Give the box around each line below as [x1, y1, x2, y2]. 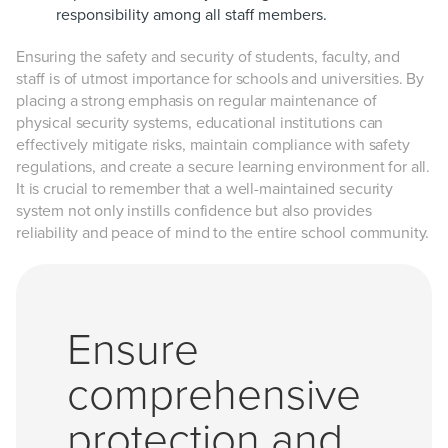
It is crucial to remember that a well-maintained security [16, 179, 393, 199]
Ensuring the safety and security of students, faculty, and [16, 47, 400, 67]
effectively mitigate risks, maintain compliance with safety [16, 135, 410, 155]
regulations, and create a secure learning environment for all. [16, 157, 431, 177]
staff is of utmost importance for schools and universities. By [16, 69, 425, 89]
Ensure [67, 324, 199, 377]
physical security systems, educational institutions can [16, 113, 384, 133]
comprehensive [67, 369, 361, 422]
